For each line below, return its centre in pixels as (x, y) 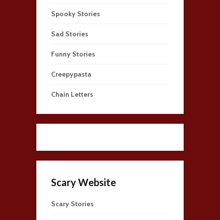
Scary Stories (72, 204)
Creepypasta (71, 74)
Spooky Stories (76, 14)
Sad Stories (70, 34)
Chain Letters (72, 94)
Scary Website (83, 182)
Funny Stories (73, 54)
